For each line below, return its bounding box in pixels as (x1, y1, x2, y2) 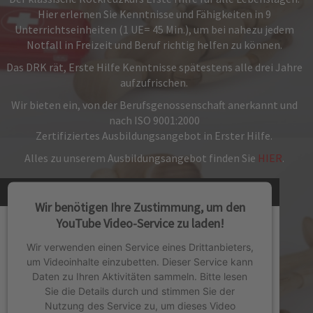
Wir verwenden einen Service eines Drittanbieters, (26, 240, 254, 253)
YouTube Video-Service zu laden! (55, 214, 224, 231)
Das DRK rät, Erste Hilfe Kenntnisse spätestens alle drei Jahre (6, 60, 303, 75)
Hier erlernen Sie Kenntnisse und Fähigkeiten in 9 (37, 7, 271, 22)
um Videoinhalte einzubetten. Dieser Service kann (27, 255, 253, 268)
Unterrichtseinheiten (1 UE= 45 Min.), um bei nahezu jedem (14, 22, 294, 37)
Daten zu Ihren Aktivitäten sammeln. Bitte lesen (32, 270, 247, 282)
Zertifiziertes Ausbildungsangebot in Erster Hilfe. (36, 129, 273, 143)
